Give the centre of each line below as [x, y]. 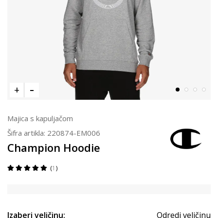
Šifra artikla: [27, 133]
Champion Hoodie [54, 147]
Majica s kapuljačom [40, 118]
